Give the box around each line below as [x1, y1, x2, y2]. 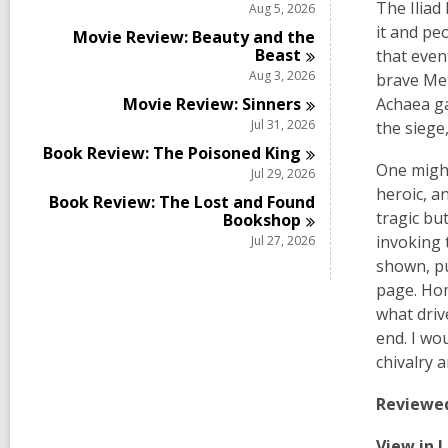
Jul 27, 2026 [251, 232, 315, 249]
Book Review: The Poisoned [43, 142, 266, 164]
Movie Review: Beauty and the [73, 26, 315, 48]
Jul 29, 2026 [251, 165, 315, 182]
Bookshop [223, 209, 302, 231]
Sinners [242, 93, 302, 115]
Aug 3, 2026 [249, 67, 315, 84]
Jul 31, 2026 [251, 116, 315, 133]
